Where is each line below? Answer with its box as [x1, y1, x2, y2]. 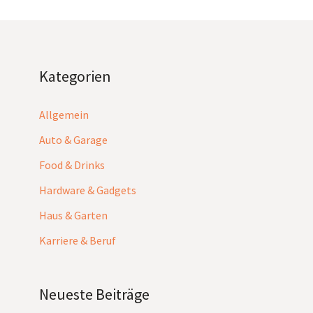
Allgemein [39, 107, 89, 122]
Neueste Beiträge [39, 284, 150, 304]
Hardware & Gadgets [39, 182, 136, 197]
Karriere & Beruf [39, 233, 116, 247]
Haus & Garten [39, 208, 108, 222]
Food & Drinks [39, 157, 105, 172]
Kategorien [39, 66, 111, 86]
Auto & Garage [39, 132, 108, 147]
